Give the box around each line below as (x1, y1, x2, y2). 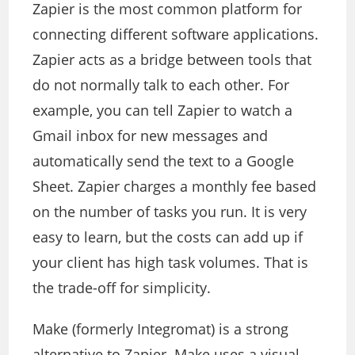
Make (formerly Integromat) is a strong (32, 319, 289, 339)
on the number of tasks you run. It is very (32, 202, 307, 222)
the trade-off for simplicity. (32, 278, 212, 298)
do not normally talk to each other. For (32, 75, 290, 95)
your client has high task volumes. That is (32, 253, 309, 273)
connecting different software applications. (32, 25, 319, 44)
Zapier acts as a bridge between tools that (32, 50, 312, 70)
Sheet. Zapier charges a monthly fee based (32, 177, 317, 197)
